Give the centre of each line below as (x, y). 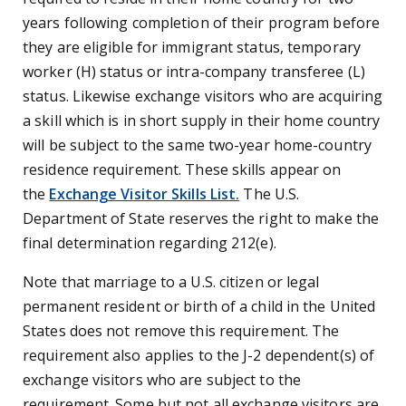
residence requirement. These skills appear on (182, 170)
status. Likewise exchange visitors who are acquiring (203, 97)
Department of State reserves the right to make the (201, 219)
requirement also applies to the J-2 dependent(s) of (199, 356)
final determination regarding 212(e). (150, 243)
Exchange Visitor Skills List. (145, 194)
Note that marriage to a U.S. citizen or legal (171, 282)
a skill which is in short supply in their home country (202, 121)
